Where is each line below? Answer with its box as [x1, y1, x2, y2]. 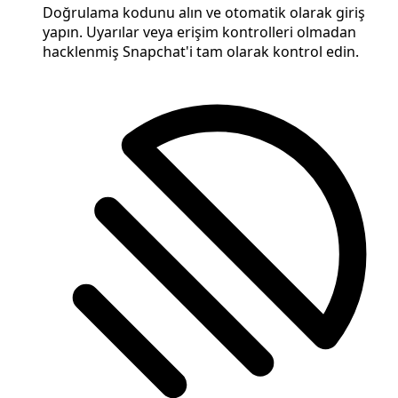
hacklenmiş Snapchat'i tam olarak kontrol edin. [43, 42, 359, 62]
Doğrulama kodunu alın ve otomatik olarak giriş [43, 3, 365, 23]
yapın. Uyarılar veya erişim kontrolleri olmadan [43, 22, 356, 43]
